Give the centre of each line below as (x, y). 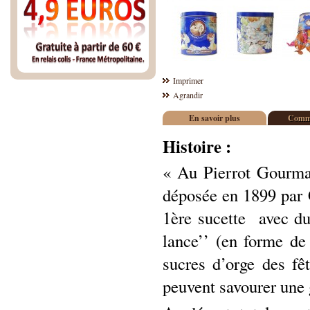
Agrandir (188, 95)
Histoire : (200, 146)
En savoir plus (215, 118)
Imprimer (188, 80)
